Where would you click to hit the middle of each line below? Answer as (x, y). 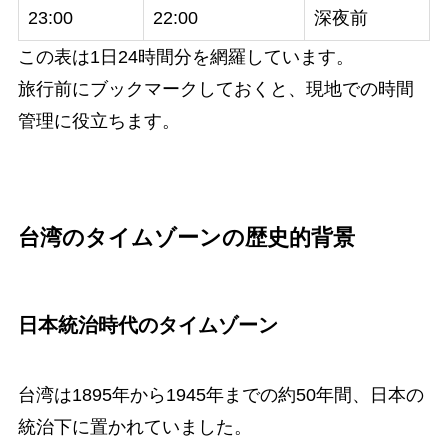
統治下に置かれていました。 (134, 426)
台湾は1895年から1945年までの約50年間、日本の (220, 394)
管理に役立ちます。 (98, 121)
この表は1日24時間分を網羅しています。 (185, 57)
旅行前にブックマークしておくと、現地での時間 (215, 89)
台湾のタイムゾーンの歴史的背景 (186, 238)
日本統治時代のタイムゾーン (147, 325)
